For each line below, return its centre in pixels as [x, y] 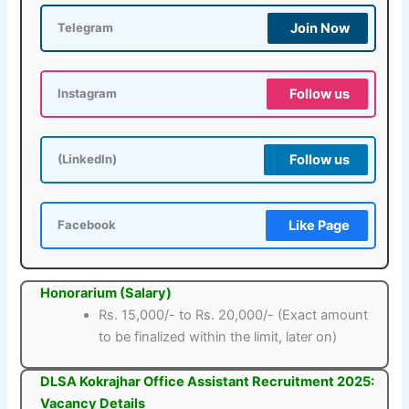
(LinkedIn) [88, 159]
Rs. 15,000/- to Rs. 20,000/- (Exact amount [234, 315]
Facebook [87, 225]
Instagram [88, 93]
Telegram [86, 27]
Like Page [319, 225]
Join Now [320, 28]
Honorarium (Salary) [106, 293]
